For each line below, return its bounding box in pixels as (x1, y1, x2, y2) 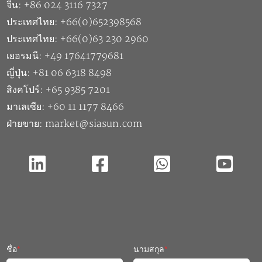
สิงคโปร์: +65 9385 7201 (6, 40, 111, 52)
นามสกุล (133, 200, 165, 210)
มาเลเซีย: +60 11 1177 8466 (6, 57, 125, 69)
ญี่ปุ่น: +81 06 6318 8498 (6, 23, 112, 35)
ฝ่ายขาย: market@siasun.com (6, 74, 143, 86)
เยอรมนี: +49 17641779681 (6, 6, 124, 18)
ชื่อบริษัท (6, 244, 38, 254)
